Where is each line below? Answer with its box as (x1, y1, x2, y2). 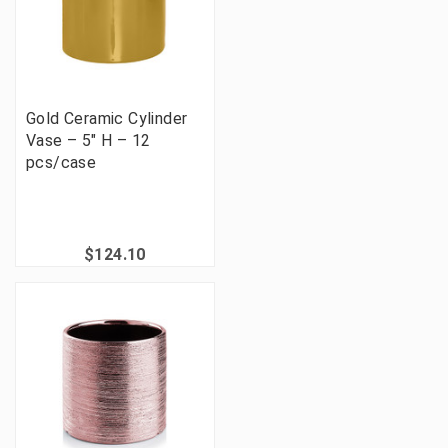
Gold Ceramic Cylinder (26, 109, 188, 129)
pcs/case (26, 153, 97, 173)
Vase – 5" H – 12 (26, 131, 151, 151)
